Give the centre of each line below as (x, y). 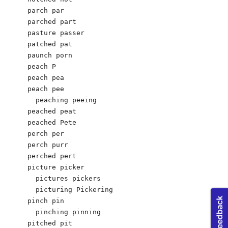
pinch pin (46, 201)
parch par (46, 10)
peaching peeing (62, 100)
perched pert (52, 156)
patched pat (50, 44)
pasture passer (56, 33)
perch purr (48, 145)
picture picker (56, 167)
